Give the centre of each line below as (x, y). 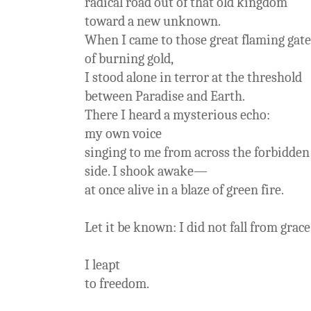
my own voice (123, 133)
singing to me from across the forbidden (197, 152)
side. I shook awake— (146, 171)
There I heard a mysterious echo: (177, 115)
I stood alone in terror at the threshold (193, 77)
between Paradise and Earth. (165, 96)
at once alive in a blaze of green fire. (184, 190)
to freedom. (117, 283)
